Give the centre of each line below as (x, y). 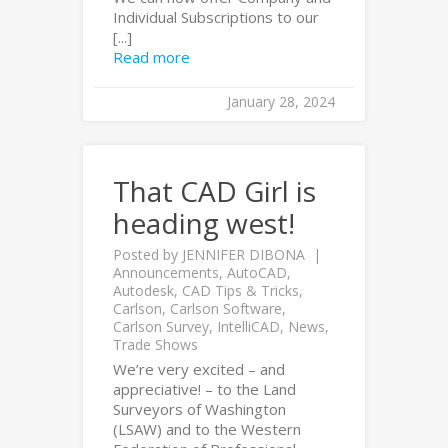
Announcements (166, 272)
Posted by (147, 254)
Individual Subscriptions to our (216, 17)
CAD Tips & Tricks (240, 290)
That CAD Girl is (214, 191)
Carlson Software (226, 308)
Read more (151, 57)
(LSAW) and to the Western (207, 429)
